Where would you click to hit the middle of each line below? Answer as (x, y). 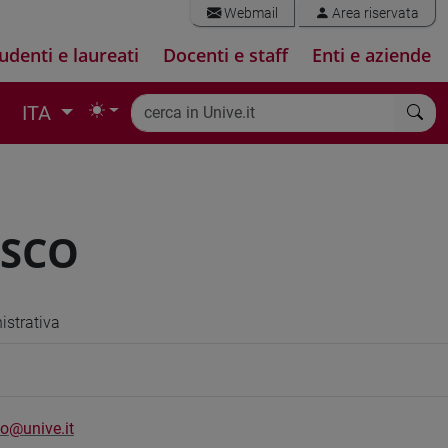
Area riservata (374, 13)
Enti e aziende (371, 55)
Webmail (249, 13)
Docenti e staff (225, 55)
